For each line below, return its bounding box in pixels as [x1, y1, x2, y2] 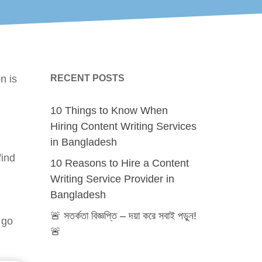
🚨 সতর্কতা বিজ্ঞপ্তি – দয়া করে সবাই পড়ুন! [50, 210, 196, 222]
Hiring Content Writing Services [50, 120, 196, 132]
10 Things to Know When [50, 105, 168, 116]
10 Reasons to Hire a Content [50, 157, 189, 169]
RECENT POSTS [50, 73, 125, 83]
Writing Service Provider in [50, 173, 174, 185]
